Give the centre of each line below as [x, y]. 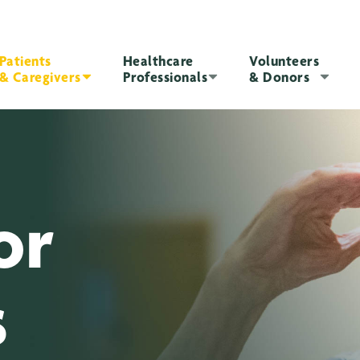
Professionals [165, 76]
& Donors [280, 76]
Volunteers [284, 60]
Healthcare [158, 60]
